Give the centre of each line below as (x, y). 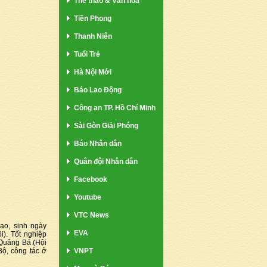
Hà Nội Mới (93, 72)
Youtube (88, 197)
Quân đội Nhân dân (106, 161)
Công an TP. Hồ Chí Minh (115, 108)
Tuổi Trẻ (87, 54)
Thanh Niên (93, 36)
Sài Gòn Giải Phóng (106, 125)
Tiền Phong (93, 18)
